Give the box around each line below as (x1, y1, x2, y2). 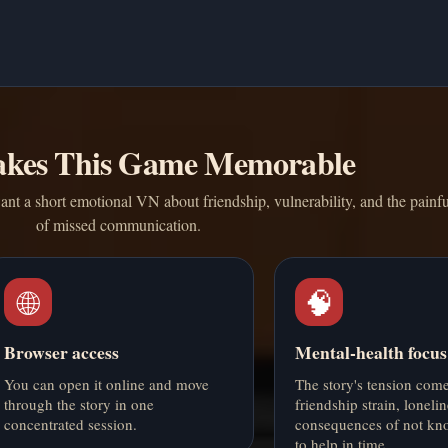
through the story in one (3, 394, 154, 415)
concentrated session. (3, 414, 137, 435)
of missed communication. (35, 214, 201, 236)
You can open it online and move (3, 374, 209, 395)
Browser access (3, 339, 119, 366)
